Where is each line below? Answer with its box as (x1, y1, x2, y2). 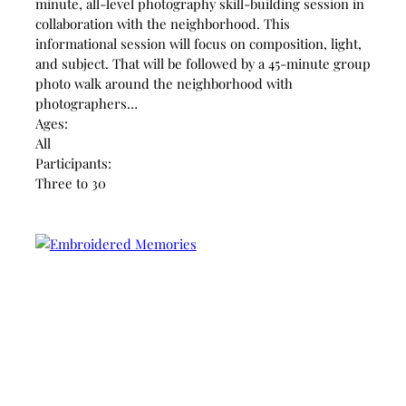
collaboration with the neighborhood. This (34, 14, 290, 33)
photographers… (34, 93, 138, 112)
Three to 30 (34, 173, 106, 192)
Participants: (34, 153, 111, 172)
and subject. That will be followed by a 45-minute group (34, 53, 371, 72)
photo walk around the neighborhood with (34, 73, 293, 92)
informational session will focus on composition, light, (34, 34, 362, 53)
